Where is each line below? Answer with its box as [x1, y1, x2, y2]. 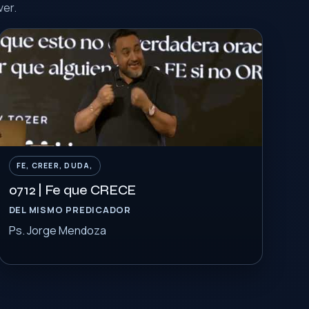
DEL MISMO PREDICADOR [8, 203, 132, 216]
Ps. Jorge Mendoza [8, 223, 106, 238]
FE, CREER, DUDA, [16, 161, 93, 170]
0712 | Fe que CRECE [8, 182, 137, 198]
